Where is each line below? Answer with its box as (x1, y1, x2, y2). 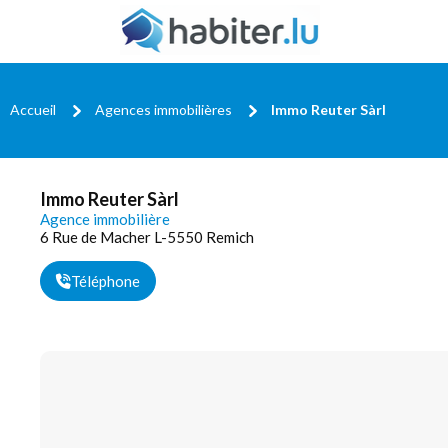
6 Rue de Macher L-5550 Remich (40, 228, 254, 246)
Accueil (10, 100, 56, 118)
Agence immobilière (40, 210, 170, 228)
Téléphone (71, 272, 140, 290)
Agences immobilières (95, 100, 232, 118)
